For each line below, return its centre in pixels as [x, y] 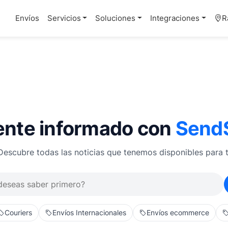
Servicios [64, 18]
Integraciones [175, 18]
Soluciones [116, 18]
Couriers [18, 213]
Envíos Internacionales [89, 213]
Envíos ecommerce [178, 213]
